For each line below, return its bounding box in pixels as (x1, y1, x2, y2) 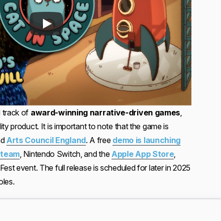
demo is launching (112, 135, 181, 145)
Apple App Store (111, 148, 174, 159)
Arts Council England (6, 135, 86, 145)
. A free (85, 135, 113, 145)
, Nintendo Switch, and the (20, 148, 111, 159)
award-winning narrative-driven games (30, 107, 181, 117)
